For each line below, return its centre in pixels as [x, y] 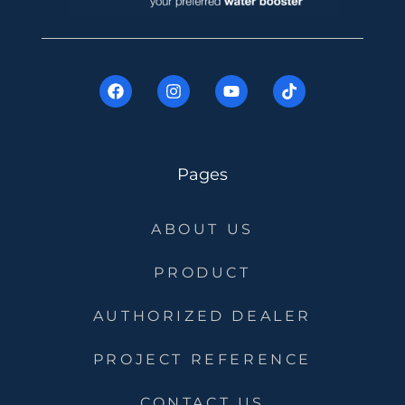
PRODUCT [202, 273]
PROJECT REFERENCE [202, 359]
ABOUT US [202, 229]
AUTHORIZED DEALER [202, 316]
